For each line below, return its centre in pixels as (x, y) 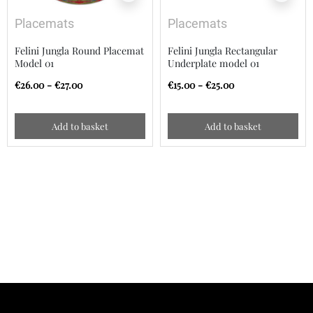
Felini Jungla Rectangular (223, 51)
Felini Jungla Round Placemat (79, 51)
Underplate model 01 (213, 64)
